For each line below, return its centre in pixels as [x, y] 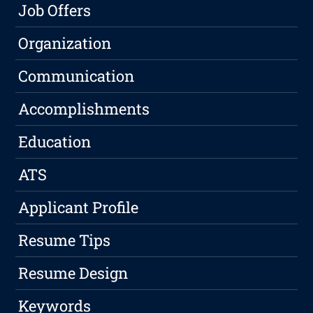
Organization [65, 43]
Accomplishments [84, 109]
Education [55, 142]
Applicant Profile [79, 208]
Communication [77, 76]
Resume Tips [65, 240]
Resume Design [73, 273]
